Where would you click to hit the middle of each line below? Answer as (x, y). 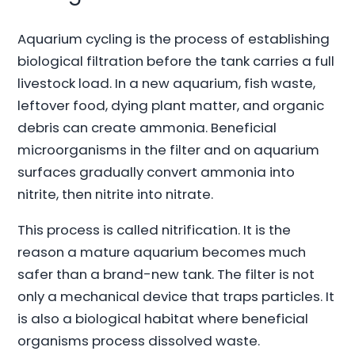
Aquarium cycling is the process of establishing (174, 39)
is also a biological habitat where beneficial (163, 319)
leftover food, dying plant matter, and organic (171, 106)
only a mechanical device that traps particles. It (176, 297)
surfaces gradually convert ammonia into (157, 172)
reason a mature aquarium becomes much (162, 252)
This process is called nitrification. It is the (155, 230)
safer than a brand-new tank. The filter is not (166, 275)
